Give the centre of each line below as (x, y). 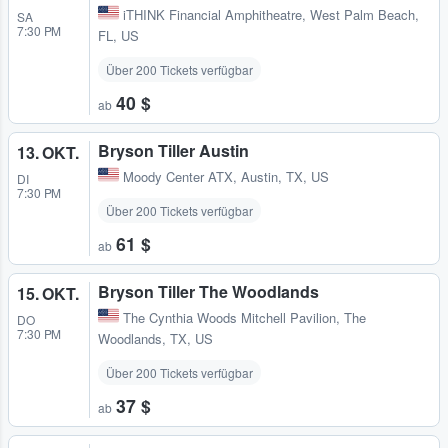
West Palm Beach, (364, 14)
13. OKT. (48, 152)
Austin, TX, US (285, 177)
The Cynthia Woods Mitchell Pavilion (229, 318)
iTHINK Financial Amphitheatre (212, 14)
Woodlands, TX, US (155, 339)
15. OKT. (48, 294)
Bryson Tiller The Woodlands (208, 292)
